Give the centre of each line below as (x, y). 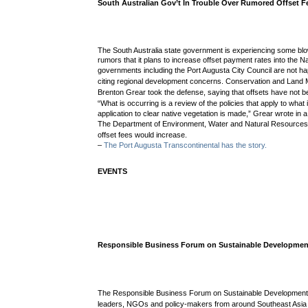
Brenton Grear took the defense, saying (165, 92)
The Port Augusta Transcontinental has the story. (186, 145)
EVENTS (113, 172)
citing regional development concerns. (162, 81)
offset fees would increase (142, 135)
